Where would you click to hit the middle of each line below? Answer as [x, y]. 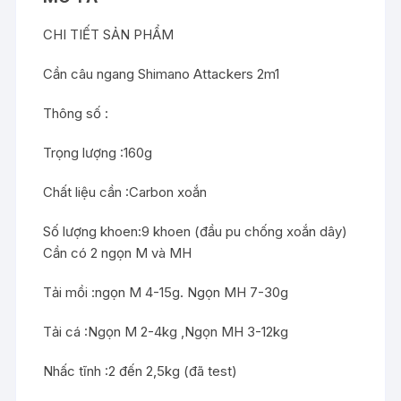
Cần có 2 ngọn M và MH [118, 252]
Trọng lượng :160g [98, 152]
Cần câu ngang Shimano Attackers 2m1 [162, 73]
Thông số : [76, 113]
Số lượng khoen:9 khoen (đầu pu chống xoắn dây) [196, 231]
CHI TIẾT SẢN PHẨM [109, 34]
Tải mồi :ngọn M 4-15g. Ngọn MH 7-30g [166, 292]
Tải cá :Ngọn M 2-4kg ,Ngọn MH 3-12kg [166, 331]
